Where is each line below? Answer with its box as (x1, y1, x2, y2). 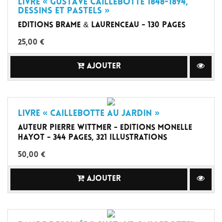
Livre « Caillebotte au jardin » (18, 109, 160, 118)
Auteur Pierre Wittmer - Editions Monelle (18, 124, 192, 132)
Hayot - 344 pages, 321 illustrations (18, 134, 167, 142)
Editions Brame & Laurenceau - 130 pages (18, 22, 185, 29)
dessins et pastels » (18, 7, 110, 16)
